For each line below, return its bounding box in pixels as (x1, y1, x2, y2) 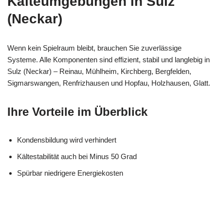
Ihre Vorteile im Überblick (7, 105, 147, 118)
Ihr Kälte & (81, 200, 117, 208)
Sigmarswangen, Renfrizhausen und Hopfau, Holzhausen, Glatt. (7, 78, 210, 87)
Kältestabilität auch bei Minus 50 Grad (17, 152, 137, 161)
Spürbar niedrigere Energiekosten (17, 168, 123, 177)
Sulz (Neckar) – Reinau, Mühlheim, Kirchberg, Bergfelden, (7, 67, 191, 75)
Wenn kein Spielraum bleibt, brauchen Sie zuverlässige (7, 43, 182, 52)
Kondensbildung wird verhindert (17, 135, 116, 144)
